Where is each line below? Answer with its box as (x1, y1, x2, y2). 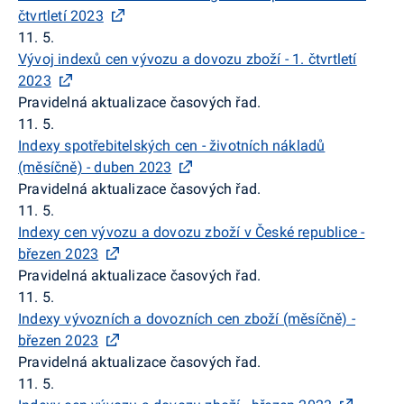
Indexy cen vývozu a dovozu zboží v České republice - (18, 223, 365, 241)
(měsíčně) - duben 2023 (18, 158, 172, 176)
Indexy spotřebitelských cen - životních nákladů (18, 136, 326, 154)
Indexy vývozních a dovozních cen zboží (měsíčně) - (18, 309, 356, 327)
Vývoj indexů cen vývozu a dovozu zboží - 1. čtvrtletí (18, 50, 357, 68)
